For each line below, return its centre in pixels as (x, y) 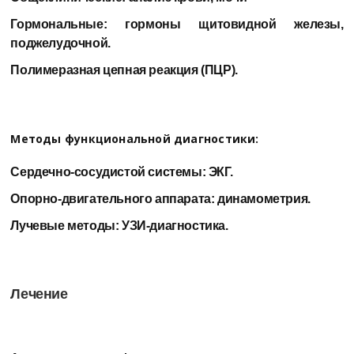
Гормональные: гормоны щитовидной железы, (177, 24)
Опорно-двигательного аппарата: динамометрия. (160, 198)
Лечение (39, 294)
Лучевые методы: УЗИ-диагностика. (119, 225)
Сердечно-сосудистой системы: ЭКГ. (122, 171)
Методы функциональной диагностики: (135, 138)
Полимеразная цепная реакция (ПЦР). (124, 70)
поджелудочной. (60, 43)
